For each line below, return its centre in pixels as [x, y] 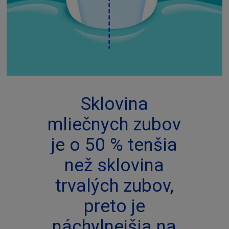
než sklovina [114, 166]
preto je [114, 207]
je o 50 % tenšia [114, 145]
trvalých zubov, [114, 186]
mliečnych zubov [114, 125]
